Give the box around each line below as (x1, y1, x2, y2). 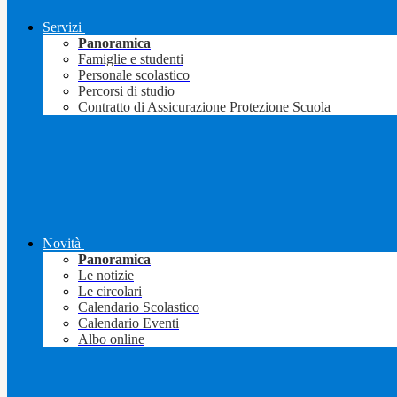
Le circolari (78, 284, 142, 300)
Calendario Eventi (78, 315, 179, 331)
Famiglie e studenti (78, 51, 183, 67)
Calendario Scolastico (78, 300, 199, 315)
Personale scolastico (78, 67, 190, 83)
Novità (43, 236, 81, 252)
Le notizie (78, 268, 134, 284)
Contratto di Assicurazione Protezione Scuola (78, 99, 331, 115)
